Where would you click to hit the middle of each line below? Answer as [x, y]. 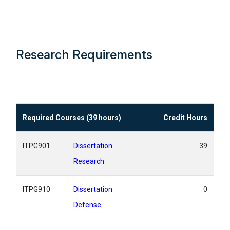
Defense [87, 205]
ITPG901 [36, 146]
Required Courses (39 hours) [72, 118]
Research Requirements [84, 55]
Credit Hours [185, 118]
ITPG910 [36, 189]
